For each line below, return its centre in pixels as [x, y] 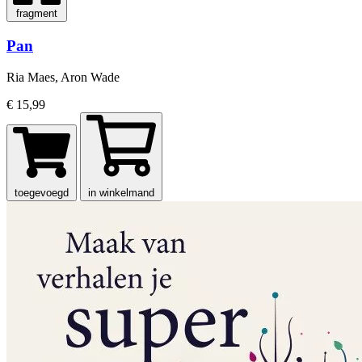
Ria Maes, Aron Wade [63, 77]
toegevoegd [42, 192]
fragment [37, 14]
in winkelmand [121, 192]
